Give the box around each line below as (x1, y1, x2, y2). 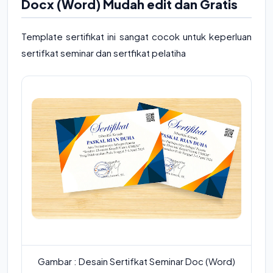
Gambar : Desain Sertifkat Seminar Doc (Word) (38, 255, 235, 267)
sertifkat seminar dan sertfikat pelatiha (21, 47, 186, 58)
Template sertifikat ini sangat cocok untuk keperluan (21, 30, 252, 42)
